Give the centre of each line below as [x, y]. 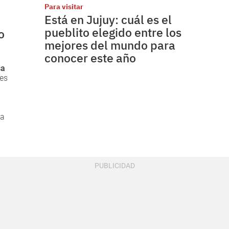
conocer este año [90, 58]
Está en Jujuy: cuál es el [108, 19]
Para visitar [64, 6]
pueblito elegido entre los [113, 32]
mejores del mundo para [110, 45]
